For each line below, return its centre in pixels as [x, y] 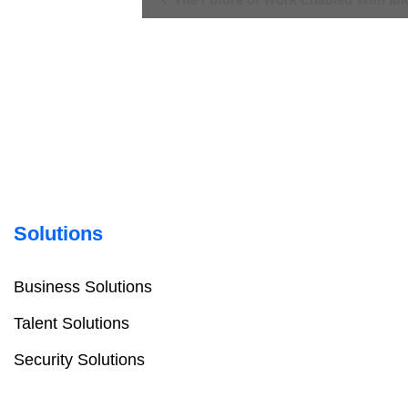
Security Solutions [79, 360]
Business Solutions [83, 287]
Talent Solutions [71, 324]
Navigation [217, 31]
